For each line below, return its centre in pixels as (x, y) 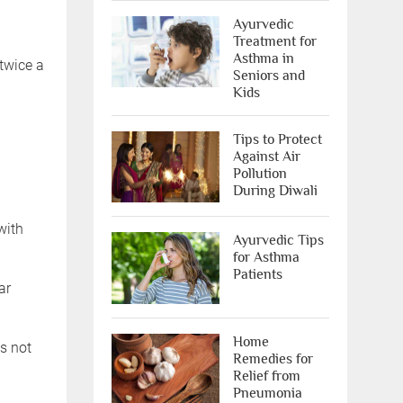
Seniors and (269, 75)
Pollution (260, 173)
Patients (257, 274)
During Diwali (275, 190)
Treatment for (274, 41)
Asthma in (263, 58)
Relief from (266, 376)
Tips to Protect (277, 139)
